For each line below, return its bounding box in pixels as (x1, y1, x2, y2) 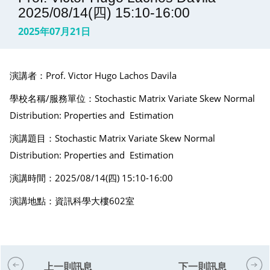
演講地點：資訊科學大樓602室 (10, 194, 139, 207)
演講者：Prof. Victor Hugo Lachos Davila (10, 69, 177, 81)
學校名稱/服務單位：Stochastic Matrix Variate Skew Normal (10, 92, 255, 104)
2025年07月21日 (18, 24, 90, 38)
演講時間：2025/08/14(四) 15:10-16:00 (10, 171, 173, 184)
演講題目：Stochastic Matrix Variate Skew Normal (10, 131, 215, 144)
